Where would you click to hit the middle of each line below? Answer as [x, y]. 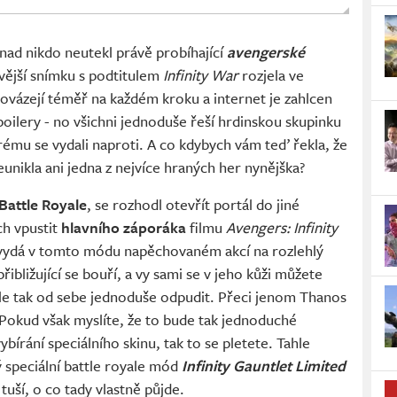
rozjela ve [271, 75]
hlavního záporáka [124, 228]
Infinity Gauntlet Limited [264, 366]
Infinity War [201, 75]
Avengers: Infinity [282, 228]
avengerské [266, 52]
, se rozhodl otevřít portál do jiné [193, 205]
